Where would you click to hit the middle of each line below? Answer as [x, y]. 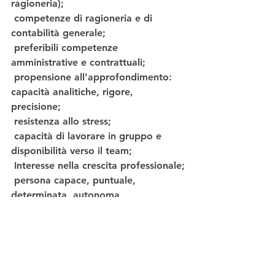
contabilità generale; [58, 33]
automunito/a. [47, 239]
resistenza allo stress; [63, 122]
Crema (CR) [68, 254]
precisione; [36, 107]
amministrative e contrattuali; [78, 63]
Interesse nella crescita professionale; [99, 166]
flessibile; [32, 225]
